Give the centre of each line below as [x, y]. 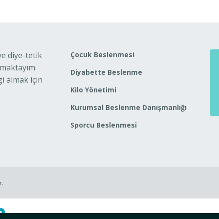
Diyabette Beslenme [106, 72]
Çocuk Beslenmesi [102, 55]
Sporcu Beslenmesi [104, 125]
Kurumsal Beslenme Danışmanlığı [129, 107]
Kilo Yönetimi [93, 90]
